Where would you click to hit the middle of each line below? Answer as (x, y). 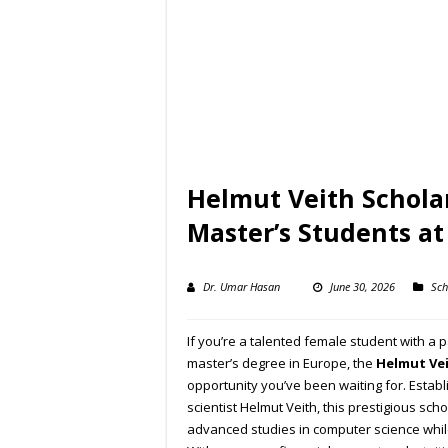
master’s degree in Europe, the (281, 363)
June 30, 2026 (362, 287)
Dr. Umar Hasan (241, 287)
